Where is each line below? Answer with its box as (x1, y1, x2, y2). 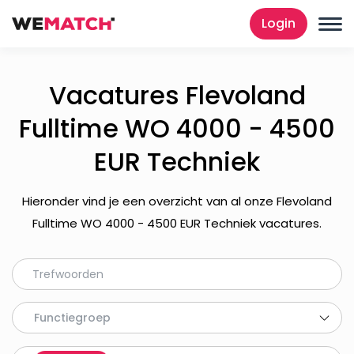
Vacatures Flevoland (48, 77, 306, 113)
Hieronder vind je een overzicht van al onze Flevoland (22, 193, 332, 209)
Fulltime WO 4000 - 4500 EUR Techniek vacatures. (32, 215, 322, 232)
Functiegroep (34, 310, 111, 326)
